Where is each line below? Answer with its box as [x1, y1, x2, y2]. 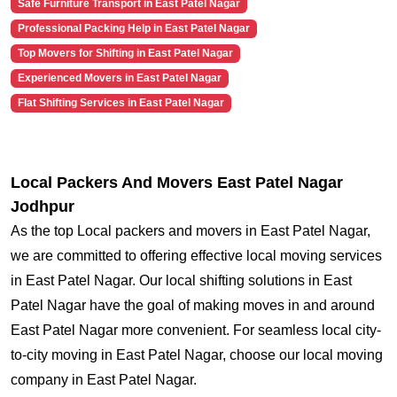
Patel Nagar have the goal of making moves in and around [11, 298, 375, 314]
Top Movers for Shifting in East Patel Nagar [17, 47, 233, 60]
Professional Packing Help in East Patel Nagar [17, 22, 250, 35]
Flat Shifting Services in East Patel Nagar [17, 97, 224, 110]
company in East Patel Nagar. [11, 372, 197, 388]
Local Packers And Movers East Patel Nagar [11, 174, 343, 192]
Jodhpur [11, 198, 74, 216]
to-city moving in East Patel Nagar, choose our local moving [11, 347, 383, 363]
